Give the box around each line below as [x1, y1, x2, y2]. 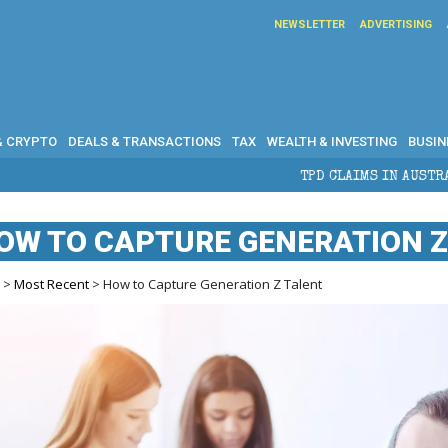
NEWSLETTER [274, 18, 345, 31]
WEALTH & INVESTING [267, 133, 397, 149]
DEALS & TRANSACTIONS [68, 133, 221, 149]
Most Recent [14, 275, 90, 293]
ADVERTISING [360, 18, 432, 31]
